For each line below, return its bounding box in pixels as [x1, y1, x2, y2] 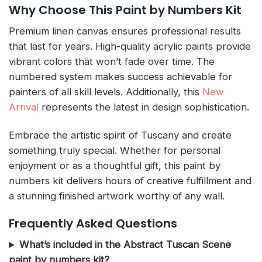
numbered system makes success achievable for [9, 70, 232, 82]
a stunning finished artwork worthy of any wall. [9, 189, 225, 202]
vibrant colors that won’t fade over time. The [9, 55, 215, 67]
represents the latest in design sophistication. [39, 101, 249, 113]
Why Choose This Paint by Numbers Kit [9, 1, 242, 18]
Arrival [9, 101, 39, 113]
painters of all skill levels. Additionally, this [9, 85, 202, 98]
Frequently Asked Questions [9, 215, 177, 232]
